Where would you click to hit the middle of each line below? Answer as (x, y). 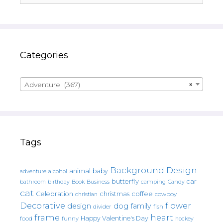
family (141, 206)
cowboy (166, 194)
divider (102, 206)
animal (80, 171)
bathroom (33, 181)
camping (153, 181)
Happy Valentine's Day (114, 218)
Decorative (43, 205)
